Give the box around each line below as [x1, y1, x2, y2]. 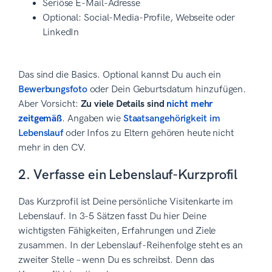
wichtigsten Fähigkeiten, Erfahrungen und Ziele [18, 225, 216, 237]
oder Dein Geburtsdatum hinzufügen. [87, 83, 246, 95]
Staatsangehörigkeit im [123, 112, 220, 124]
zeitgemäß [18, 112, 63, 124]
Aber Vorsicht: [18, 98, 81, 110]
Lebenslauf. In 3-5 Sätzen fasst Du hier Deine [18, 210, 206, 222]
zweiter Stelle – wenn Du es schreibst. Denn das [18, 254, 215, 266]
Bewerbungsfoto [18, 83, 87, 95]
